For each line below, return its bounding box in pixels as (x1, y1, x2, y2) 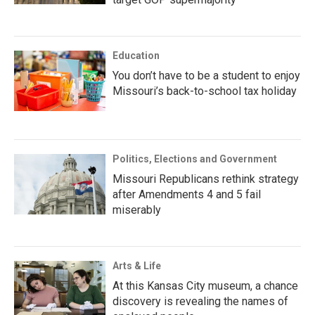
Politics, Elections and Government (112, 153, 277, 165)
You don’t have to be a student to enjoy (112, 69, 300, 83)
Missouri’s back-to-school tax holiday (112, 84, 297, 98)
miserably (112, 203, 161, 217)
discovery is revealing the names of (112, 295, 288, 309)
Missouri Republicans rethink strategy (112, 172, 299, 186)
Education (112, 50, 160, 62)
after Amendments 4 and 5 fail (112, 188, 261, 202)
